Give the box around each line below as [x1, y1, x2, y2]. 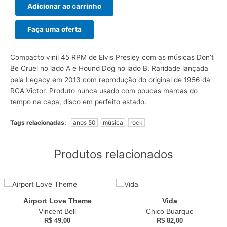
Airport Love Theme [23, 197, 92, 205]
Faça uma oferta [27, 25, 82, 33]
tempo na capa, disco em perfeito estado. [10, 97, 146, 106]
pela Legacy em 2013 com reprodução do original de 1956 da [10, 75, 210, 84]
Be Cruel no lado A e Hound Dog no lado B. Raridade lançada [10, 64, 208, 72]
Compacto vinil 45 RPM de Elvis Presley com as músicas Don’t [10, 53, 214, 61]
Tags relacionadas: [10, 118, 68, 126]
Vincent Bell [39, 207, 77, 216]
